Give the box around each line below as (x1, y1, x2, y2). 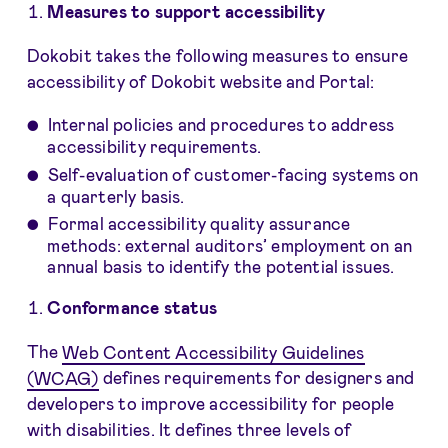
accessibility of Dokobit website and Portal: (26, 71, 375, 92)
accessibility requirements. (47, 136, 262, 157)
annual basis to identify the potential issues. (47, 256, 395, 277)
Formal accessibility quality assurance (47, 213, 351, 234)
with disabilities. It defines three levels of (26, 419, 352, 440)
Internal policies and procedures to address (47, 114, 395, 135)
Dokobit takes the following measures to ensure (26, 45, 409, 66)
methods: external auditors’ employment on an (47, 235, 413, 256)
